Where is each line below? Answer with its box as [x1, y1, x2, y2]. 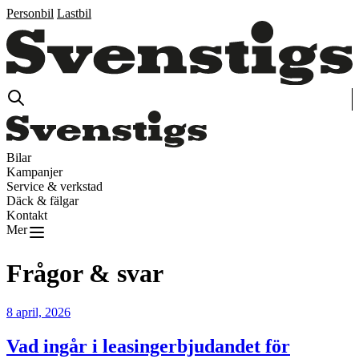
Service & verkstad [6, 179, 103, 193]
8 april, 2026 [6, 305, 71, 320]
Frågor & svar [6, 259, 163, 288]
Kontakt [6, 208, 47, 222]
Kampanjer [6, 164, 63, 179]
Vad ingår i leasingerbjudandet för [6, 336, 290, 357]
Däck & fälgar [6, 193, 79, 208]
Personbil [6, 6, 54, 20]
